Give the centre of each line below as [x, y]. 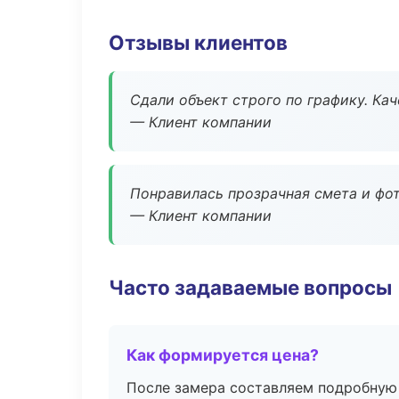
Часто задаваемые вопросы [250, 287]
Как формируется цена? [223, 355]
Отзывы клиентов [198, 42]
